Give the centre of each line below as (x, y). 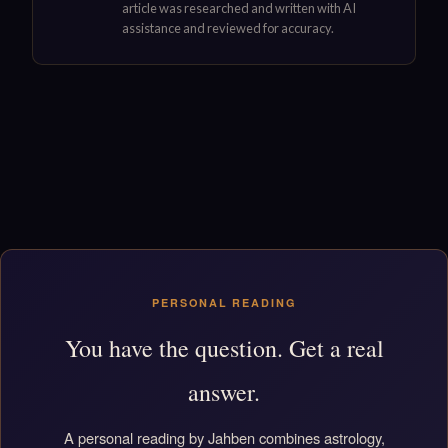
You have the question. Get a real (224, 348)
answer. (224, 392)
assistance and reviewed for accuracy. (227, 27)
